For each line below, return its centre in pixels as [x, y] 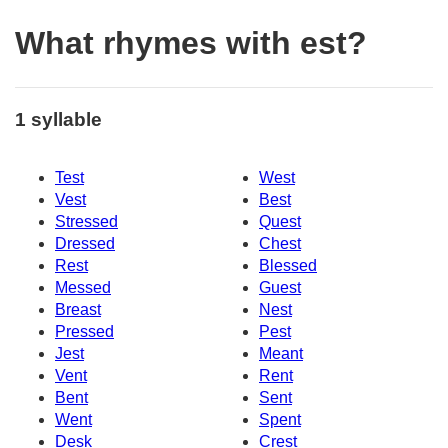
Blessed [288, 266]
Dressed [85, 244]
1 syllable [58, 119]
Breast [78, 310]
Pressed [84, 332]
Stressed [86, 222]
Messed [83, 288]
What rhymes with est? [191, 43]
